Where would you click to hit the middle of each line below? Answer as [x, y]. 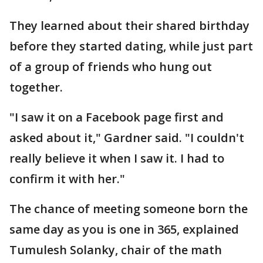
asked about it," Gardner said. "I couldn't [127, 138]
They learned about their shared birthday [129, 26]
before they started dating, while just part [131, 46]
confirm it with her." [67, 179]
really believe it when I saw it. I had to [117, 159]
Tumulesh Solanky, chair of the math [116, 250]
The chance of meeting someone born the [129, 209]
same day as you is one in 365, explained [124, 230]
